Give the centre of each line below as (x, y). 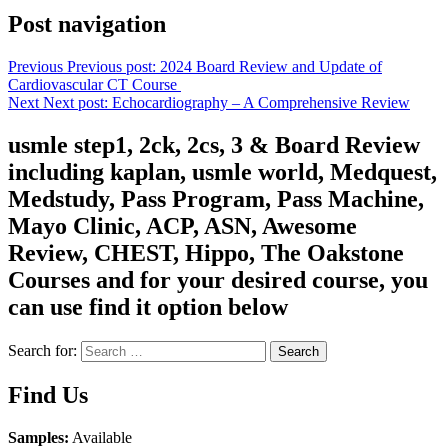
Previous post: (111, 66)
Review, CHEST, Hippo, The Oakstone (206, 252)
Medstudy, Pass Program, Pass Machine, (216, 198)
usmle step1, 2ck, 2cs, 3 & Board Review (214, 144)
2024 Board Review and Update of (271, 66)
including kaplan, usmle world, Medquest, (222, 171)
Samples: (38, 437)
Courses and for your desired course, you (218, 279)
